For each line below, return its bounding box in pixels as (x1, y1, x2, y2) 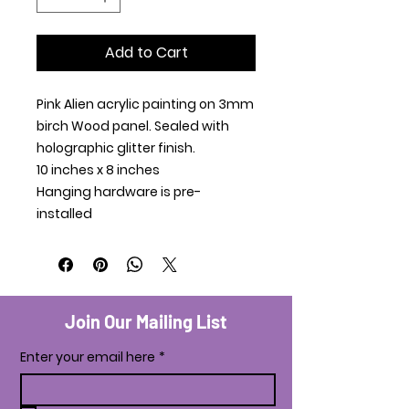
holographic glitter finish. (37, 139, 195, 158)
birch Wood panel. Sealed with (37, 117, 229, 136)
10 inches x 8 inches (37, 161, 160, 180)
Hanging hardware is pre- (37, 183, 201, 202)
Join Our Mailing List (65, 310, 227, 333)
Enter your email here (20, 348, 155, 367)
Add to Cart (104, 42, 188, 64)
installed (37, 204, 92, 224)
